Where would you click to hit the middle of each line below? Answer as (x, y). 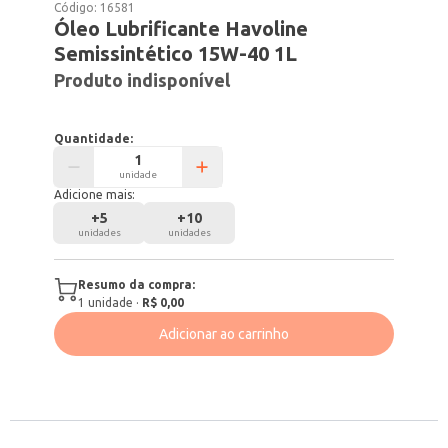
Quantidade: (94, 138)
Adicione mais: (95, 194)
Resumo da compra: (137, 284)
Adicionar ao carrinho (224, 334)
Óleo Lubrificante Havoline (181, 28)
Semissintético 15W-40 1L (176, 53)
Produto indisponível (142, 80)
